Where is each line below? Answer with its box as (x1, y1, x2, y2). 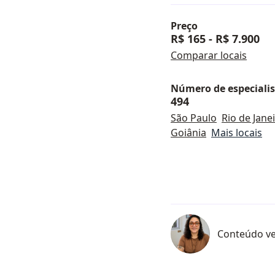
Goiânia (171, 126, 206, 139)
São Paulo (171, 111, 217, 125)
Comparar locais (171, 48, 247, 62)
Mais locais (211, 126, 262, 139)
